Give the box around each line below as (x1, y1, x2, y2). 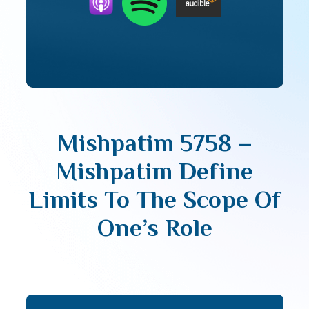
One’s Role (97, 214, 212, 241)
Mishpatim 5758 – (57, 129, 252, 157)
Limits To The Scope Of (28, 186, 281, 213)
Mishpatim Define (56, 157, 253, 185)
